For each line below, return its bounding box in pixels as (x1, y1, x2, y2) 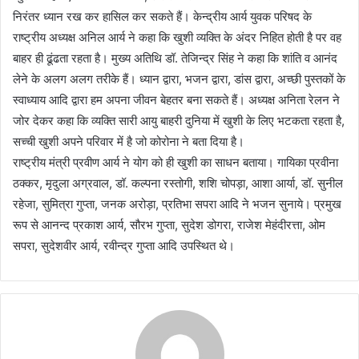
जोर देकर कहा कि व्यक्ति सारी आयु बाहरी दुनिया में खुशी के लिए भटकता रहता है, (13, 113, 345, 129)
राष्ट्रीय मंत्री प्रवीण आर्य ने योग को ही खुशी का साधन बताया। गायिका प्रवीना (13, 155, 338, 171)
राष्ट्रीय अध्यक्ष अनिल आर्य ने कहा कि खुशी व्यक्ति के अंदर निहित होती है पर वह (13, 30, 341, 46)
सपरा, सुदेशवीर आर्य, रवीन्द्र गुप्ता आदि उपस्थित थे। (13, 238, 235, 254)
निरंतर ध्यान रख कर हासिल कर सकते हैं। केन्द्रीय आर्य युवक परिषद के (13, 9, 312, 25)
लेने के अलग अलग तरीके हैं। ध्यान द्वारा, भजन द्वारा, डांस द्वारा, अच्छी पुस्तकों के (13, 71, 345, 87)
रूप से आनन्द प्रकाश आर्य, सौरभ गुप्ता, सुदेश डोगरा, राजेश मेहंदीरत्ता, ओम (13, 217, 325, 233)
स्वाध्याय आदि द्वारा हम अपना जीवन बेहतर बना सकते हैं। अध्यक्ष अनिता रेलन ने (13, 92, 340, 108)
